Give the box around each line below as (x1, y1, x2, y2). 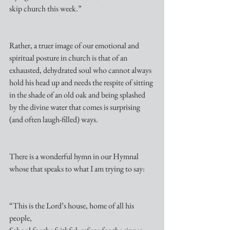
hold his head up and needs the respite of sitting (9, 77, 155, 88)
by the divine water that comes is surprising (9, 102, 142, 112)
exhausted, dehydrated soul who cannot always (9, 65, 153, 75)
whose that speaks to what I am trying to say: (9, 163, 145, 174)
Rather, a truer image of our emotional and (9, 40, 141, 51)
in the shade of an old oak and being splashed (9, 89, 147, 100)
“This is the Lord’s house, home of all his (9, 200, 136, 211)
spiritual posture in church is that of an (9, 52, 129, 63)
